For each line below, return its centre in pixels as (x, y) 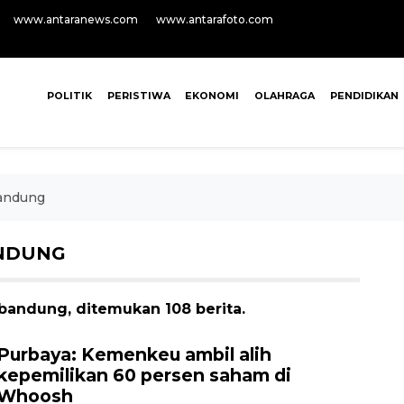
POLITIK (69, 96)
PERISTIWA (138, 96)
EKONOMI (212, 96)
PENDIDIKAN (364, 96)
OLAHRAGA (285, 96)
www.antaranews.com (76, 19)
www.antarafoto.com (215, 19)
